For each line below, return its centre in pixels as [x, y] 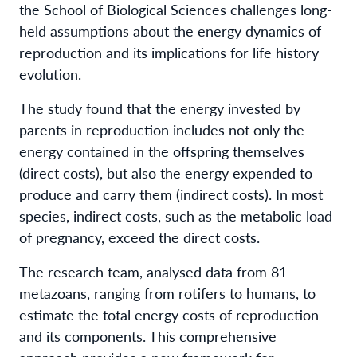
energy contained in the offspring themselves [162, 151]
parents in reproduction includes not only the [162, 129]
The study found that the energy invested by [160, 108]
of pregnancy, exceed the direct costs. [139, 237]
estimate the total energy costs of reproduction [169, 314]
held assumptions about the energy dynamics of [170, 30]
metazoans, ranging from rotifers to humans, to [167, 292]
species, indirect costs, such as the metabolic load [176, 215]
